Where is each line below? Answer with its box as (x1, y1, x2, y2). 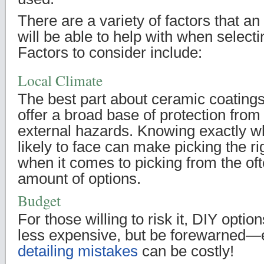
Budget (18, 190, 61, 210)
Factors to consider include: (18, 44, 202, 61)
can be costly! (138, 243, 234, 259)
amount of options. (18, 170, 141, 187)
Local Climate (18, 70, 103, 90)
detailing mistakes (18, 243, 138, 259)
